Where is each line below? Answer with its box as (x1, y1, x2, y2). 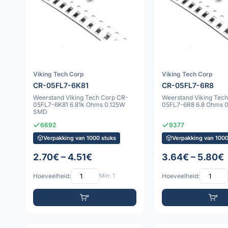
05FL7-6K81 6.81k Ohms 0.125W (33, 100, 125, 108)
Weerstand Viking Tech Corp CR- (33, 93, 128, 101)
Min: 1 (99, 172, 115, 180)
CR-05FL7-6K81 (33, 80, 89, 90)
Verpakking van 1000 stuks (43, 134, 116, 141)
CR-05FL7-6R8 (161, 80, 214, 90)
